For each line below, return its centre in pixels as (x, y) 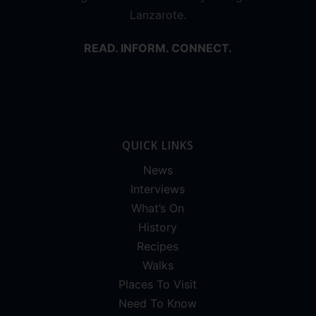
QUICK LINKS (158, 145)
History (158, 227)
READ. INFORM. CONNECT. (158, 48)
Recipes (158, 247)
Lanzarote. (158, 15)
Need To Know (158, 304)
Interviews (158, 189)
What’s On (158, 208)
